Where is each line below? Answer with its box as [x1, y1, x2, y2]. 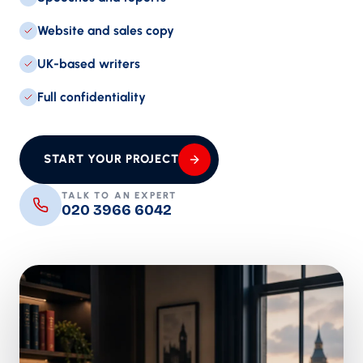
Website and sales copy [37, 22, 174, 38]
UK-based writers [37, 55, 140, 71]
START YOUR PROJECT [44, 152, 179, 167]
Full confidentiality [37, 88, 146, 105]
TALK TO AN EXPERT [62, 190, 177, 202]
